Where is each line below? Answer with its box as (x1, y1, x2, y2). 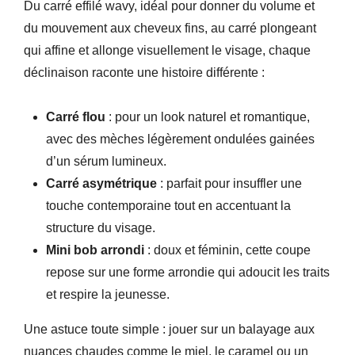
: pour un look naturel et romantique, (105, 110, 310, 124)
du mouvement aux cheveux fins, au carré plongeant (24, 21, 316, 35)
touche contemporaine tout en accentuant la (46, 199, 291, 212)
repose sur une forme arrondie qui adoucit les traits (46, 265, 330, 279)
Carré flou (46, 110, 105, 124)
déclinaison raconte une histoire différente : (24, 66, 265, 79)
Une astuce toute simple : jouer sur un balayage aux (24, 323, 315, 336)
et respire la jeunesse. (46, 288, 170, 301)
